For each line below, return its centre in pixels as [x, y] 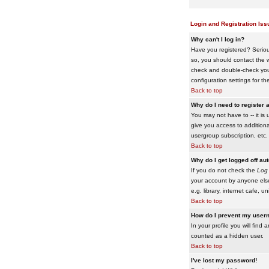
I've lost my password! [224, 260]
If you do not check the [224, 170]
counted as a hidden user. [227, 236]
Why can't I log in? [217, 39]
